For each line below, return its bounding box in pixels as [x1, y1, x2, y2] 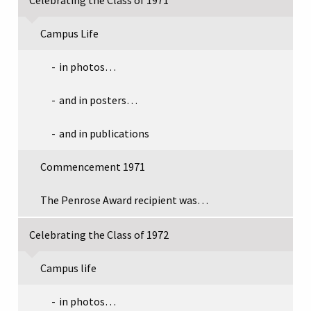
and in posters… [59, 92, 137, 107]
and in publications [59, 126, 149, 140]
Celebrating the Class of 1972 [29, 227, 169, 242]
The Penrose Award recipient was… [40, 192, 208, 207]
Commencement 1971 [40, 159, 145, 174]
